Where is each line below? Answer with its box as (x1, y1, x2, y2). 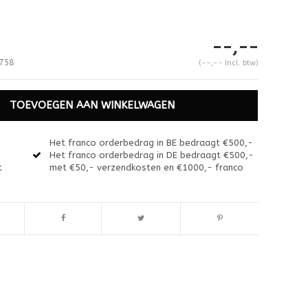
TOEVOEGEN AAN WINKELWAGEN (10, 98, 175, 111)
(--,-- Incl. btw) (198, 58, 258, 67)
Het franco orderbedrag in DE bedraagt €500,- (49, 149, 254, 160)
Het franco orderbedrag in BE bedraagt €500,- (49, 137, 254, 148)
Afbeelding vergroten (30, 241, 98, 250)
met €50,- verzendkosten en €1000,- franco (49, 162, 244, 173)
